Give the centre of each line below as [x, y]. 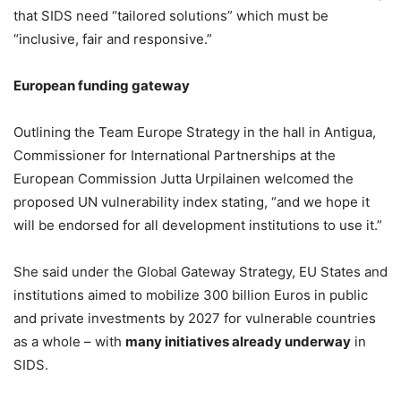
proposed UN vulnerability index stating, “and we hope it [192, 201]
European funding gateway [102, 85]
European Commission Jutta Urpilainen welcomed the [183, 178]
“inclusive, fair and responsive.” [113, 38]
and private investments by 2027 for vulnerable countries [195, 318]
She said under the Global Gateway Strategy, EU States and [200, 271]
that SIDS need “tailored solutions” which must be [171, 15]
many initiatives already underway [238, 341]
